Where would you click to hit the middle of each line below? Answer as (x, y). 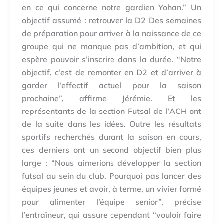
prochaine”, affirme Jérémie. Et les (111, 98)
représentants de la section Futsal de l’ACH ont (111, 111)
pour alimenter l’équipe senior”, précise (111, 202)
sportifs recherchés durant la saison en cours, (111, 137)
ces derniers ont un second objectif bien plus (111, 150)
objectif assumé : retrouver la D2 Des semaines (111, 21)
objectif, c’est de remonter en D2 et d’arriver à (111, 72)
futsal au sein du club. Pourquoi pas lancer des (111, 176)
